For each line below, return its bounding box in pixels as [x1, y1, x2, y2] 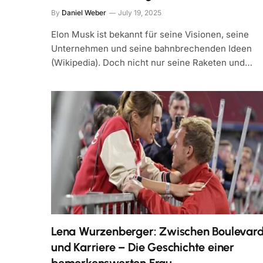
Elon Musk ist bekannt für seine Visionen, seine [51, 28, 249, 40]
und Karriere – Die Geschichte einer [51, 240, 234, 255]
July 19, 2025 [118, 8, 161, 17]
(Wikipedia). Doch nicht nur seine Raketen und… [51, 56, 252, 68]
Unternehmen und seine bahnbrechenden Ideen [51, 42, 252, 54]
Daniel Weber [62, 8, 106, 17]
